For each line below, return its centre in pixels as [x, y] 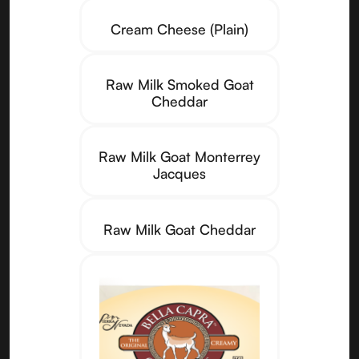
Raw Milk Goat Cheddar [179, 229]
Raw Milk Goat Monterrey [179, 157]
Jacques [179, 173]
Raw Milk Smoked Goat [179, 85]
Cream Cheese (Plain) [179, 28]
